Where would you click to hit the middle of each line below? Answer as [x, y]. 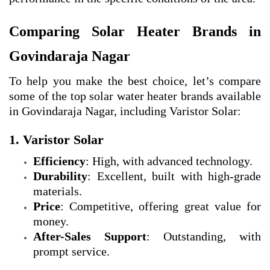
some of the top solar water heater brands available [135, 96]
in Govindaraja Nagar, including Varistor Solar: [125, 111]
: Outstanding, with [204, 237]
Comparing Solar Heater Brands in [135, 32]
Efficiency [59, 161]
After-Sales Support [90, 237]
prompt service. [71, 252]
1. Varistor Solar [56, 140]
